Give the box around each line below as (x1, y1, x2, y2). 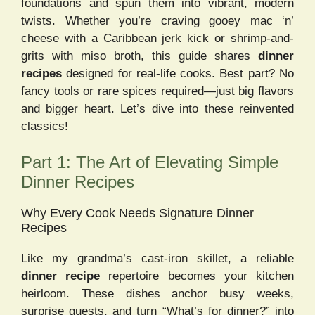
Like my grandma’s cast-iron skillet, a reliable (21, 252, 294, 266)
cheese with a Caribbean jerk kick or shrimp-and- (21, 31, 294, 45)
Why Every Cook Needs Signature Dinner (21, 206, 254, 221)
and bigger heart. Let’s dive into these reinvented (21, 101, 294, 115)
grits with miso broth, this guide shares (21, 49, 258, 63)
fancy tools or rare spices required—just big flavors (21, 84, 294, 98)
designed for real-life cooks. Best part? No (62, 66, 294, 80)
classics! (21, 119, 68, 133)
